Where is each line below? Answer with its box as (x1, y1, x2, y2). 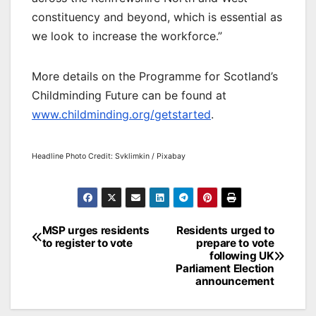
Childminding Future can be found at (32, 88, 226, 103)
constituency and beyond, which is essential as (32, 10, 282, 25)
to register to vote (42, 236, 133, 250)
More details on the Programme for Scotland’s (32, 69, 278, 84)
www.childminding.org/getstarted (32, 107, 211, 122)
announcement (195, 274, 274, 288)
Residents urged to (176, 224, 274, 238)
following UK (209, 249, 274, 263)
